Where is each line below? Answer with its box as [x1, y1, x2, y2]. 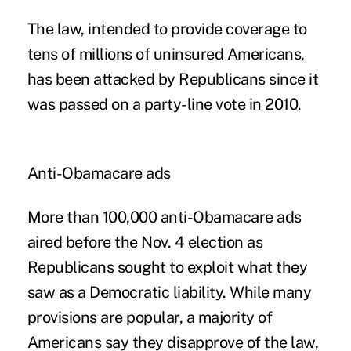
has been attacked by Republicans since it [27, 69, 319, 89]
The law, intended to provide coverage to [27, 19, 307, 38]
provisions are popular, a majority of [27, 307, 273, 327]
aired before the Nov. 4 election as [27, 232, 263, 251]
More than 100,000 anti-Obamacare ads [27, 207, 302, 226]
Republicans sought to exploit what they [27, 257, 308, 277]
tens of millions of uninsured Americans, [27, 44, 305, 63]
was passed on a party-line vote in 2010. [27, 94, 302, 114]
